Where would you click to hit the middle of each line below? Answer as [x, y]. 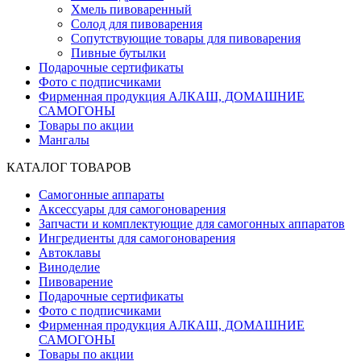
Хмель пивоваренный [131, 10]
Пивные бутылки [118, 53]
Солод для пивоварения [137, 24]
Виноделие [69, 268]
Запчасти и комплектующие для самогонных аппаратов [192, 224]
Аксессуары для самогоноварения [132, 210]
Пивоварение [76, 282]
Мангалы [64, 140]
